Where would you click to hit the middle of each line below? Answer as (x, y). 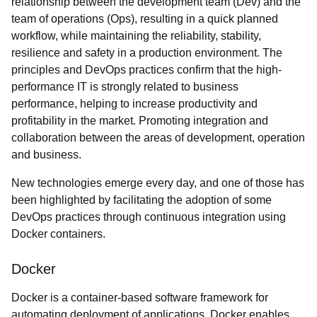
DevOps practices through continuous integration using (149, 217)
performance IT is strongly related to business (125, 87)
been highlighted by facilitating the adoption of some (142, 200)
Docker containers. (58, 234)
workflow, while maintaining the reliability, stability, (136, 36)
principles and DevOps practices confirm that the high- (146, 70)
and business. (46, 155)
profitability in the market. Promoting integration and (140, 121)
